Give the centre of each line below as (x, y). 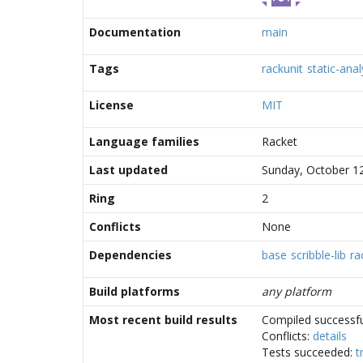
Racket (280, 141)
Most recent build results (163, 320)
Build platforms (135, 291)
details (330, 336)
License (111, 105)
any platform (297, 291)
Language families (144, 141)
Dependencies (130, 255)
